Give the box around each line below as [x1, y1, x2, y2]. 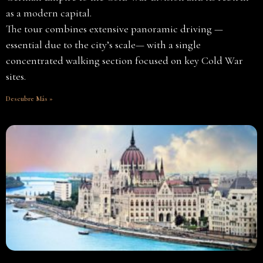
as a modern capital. [6, 6, 92, 20]
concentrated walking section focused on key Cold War [6, 54, 243, 68]
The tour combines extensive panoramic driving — [6, 22, 223, 36]
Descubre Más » [6, 95, 53, 103]
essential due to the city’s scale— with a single [6, 38, 201, 52]
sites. [6, 70, 26, 83]
